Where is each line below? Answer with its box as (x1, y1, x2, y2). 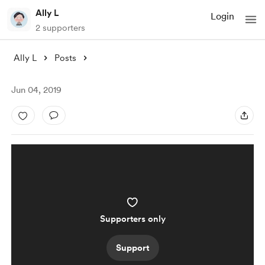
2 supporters (35, 22, 85, 33)
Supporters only (99, 214, 166, 224)
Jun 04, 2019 (11, 85, 62, 95)
